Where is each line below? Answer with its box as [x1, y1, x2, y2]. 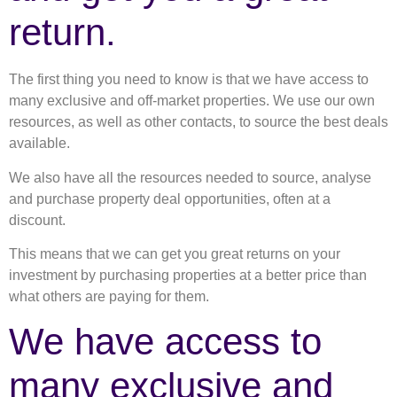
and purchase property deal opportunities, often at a [9, 191, 331, 206]
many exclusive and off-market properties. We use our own [9, 93, 375, 109]
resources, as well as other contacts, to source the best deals [9, 114, 388, 130]
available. [9, 136, 70, 152]
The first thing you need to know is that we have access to [9, 72, 369, 88]
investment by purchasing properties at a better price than [9, 267, 367, 283]
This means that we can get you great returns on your [9, 245, 340, 261]
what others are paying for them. [9, 288, 209, 304]
